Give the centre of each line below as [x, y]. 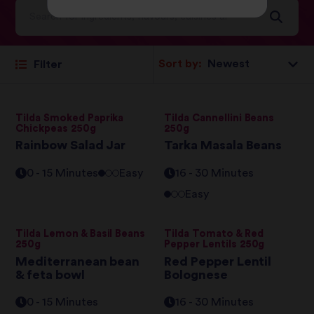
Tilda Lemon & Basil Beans [81, 234]
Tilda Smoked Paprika [70, 118]
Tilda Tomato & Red [214, 234]
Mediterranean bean [78, 261]
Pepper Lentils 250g [214, 245]
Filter [48, 64]
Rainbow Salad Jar [71, 145]
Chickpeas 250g [56, 129]
